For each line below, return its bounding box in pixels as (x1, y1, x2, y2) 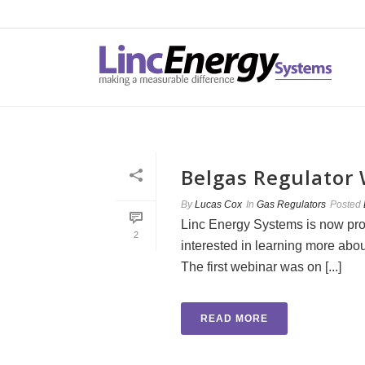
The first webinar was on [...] (181, 260, 341, 274)
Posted (330, 199, 361, 210)
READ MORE (200, 313, 268, 324)
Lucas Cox (195, 199, 242, 210)
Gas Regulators (257, 199, 326, 210)
